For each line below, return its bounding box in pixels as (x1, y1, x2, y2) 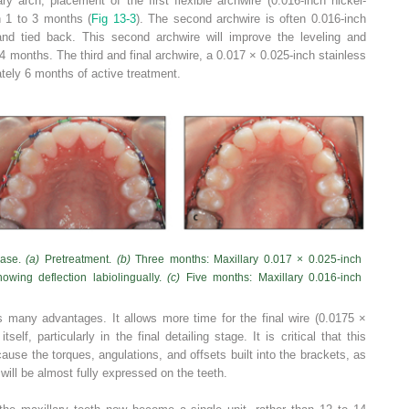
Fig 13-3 (91, 11, 136, 26)
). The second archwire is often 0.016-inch (135, 11, 367, 26)
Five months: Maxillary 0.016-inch (180, 271, 362, 285)
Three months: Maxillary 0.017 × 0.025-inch (130, 253, 362, 267)
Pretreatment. (39, 253, 117, 267)
